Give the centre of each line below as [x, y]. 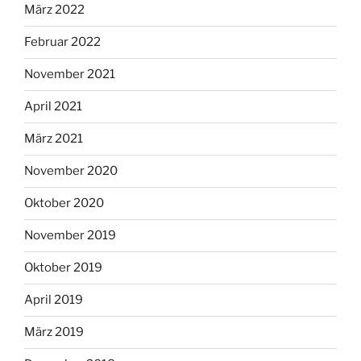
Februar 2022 [62, 42]
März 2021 [54, 139]
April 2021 [53, 107]
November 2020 [71, 171]
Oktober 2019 [63, 268]
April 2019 [54, 300]
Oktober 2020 [64, 203]
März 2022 [54, 10]
